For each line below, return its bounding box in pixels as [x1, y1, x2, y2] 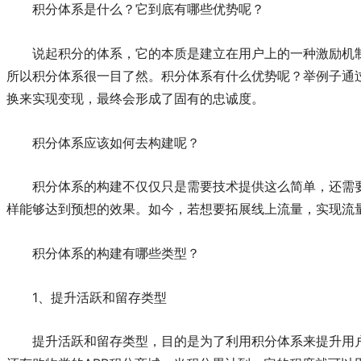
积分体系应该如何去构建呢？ [32, 134, 200, 151]
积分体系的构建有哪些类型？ [32, 244, 200, 261]
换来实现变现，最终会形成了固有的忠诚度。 [6, 90, 264, 106]
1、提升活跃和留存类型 [32, 288, 167, 305]
